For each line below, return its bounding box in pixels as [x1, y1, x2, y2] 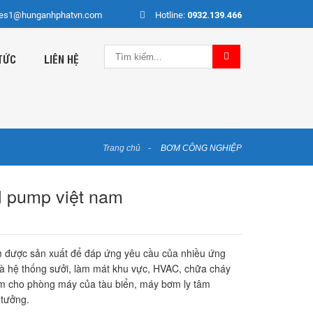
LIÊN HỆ [44, 51, 79, 66]
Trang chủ [103, 143, 140, 154]
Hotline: [155, 10, 187, 20]
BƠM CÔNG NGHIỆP [161, 143, 242, 154]
